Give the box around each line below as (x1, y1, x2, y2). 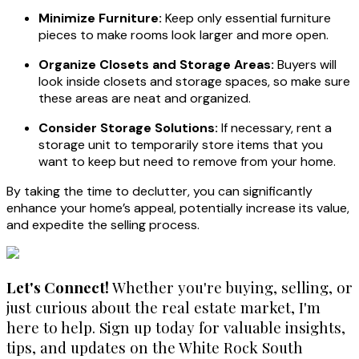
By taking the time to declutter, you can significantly (6, 182, 313, 200)
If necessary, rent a (218, 119, 332, 136)
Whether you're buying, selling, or (109, 277, 353, 298)
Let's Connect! (6, 277, 109, 298)
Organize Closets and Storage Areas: (38, 55, 274, 73)
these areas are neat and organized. (38, 89, 251, 107)
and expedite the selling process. (6, 216, 200, 233)
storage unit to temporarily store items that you (38, 135, 323, 153)
